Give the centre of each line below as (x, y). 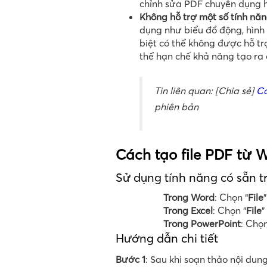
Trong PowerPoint (202, 224)
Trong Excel (188, 211)
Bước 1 (131, 260)
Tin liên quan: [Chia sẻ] (205, 91)
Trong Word (189, 198)
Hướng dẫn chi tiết (167, 238)
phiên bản (176, 107)
